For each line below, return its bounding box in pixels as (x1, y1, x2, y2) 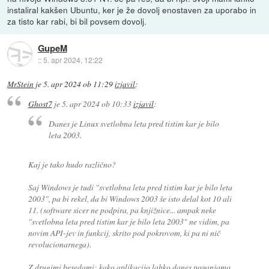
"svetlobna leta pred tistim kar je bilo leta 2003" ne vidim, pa (28, 215, 229, 227)
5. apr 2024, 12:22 (43, 54, 103, 65)
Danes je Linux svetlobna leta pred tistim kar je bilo (49, 117, 220, 129)
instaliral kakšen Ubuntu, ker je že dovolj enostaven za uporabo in (7, 3, 257, 16)
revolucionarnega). (28, 238, 91, 250)
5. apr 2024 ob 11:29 (43, 78, 113, 89)
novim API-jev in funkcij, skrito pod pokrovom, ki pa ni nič (28, 226, 220, 238)
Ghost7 (28, 98, 52, 110)
